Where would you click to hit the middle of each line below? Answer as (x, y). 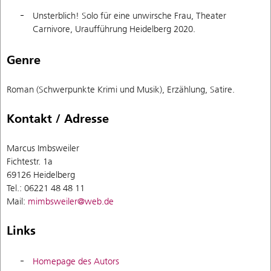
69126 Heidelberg (41, 175)
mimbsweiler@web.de (71, 201)
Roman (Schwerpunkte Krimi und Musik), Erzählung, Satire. (121, 89)
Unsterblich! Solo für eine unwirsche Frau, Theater (129, 16)
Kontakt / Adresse (58, 118)
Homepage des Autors (76, 262)
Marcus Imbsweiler (43, 148)
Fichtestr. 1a (30, 161)
